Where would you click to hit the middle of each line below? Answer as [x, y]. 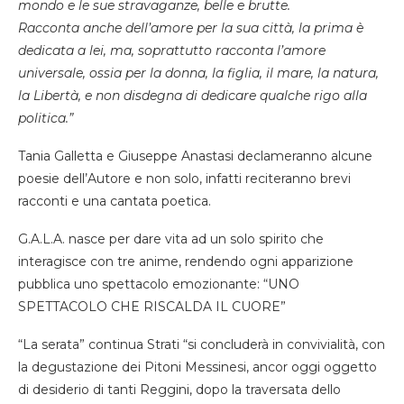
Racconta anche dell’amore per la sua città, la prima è [191, 28]
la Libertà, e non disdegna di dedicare [139, 96]
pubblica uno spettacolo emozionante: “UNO [159, 285]
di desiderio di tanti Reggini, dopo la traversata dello [179, 390]
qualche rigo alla [313, 96]
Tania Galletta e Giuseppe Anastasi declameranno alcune [195, 156]
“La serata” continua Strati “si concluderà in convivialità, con [202, 345]
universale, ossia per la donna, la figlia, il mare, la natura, [198, 73]
